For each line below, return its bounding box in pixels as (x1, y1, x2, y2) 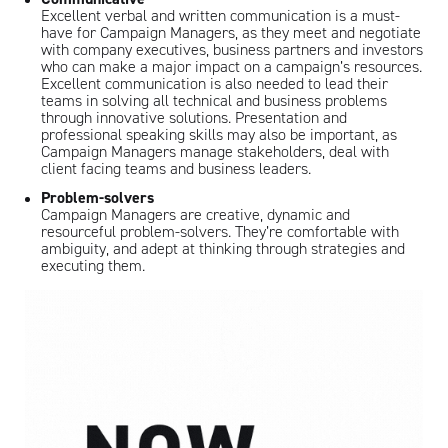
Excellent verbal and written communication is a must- (41, 5, 400, 27)
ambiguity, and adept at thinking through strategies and (41, 238, 405, 260)
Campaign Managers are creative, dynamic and (41, 204, 350, 226)
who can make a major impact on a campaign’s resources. (41, 56, 422, 78)
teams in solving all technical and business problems (41, 90, 387, 112)
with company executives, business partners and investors (41, 39, 423, 61)
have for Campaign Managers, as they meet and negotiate (41, 22, 421, 44)
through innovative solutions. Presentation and (41, 107, 347, 129)
